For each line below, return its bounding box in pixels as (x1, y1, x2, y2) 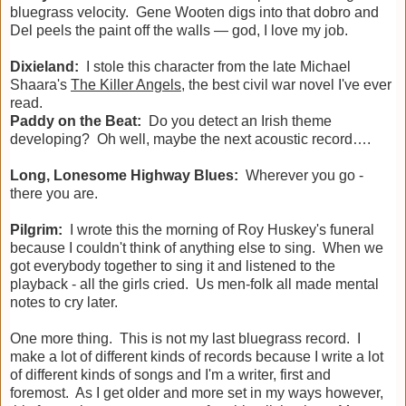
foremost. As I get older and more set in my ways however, (10, 385, 383, 401)
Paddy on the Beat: (10, 113, 141, 130)
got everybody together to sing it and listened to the (10, 258, 335, 275)
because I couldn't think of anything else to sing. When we (10, 240, 383, 256)
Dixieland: (10, 59, 79, 75)
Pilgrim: (10, 222, 63, 238)
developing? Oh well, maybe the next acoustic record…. (10, 131, 371, 148)
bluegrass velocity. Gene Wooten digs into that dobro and (10, 5, 379, 21)
